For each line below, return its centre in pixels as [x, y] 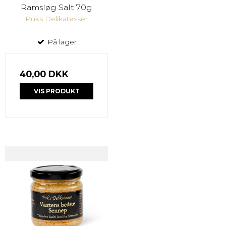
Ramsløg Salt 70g [56, 7]
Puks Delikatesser [56, 18]
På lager [61, 42]
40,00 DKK [44, 74]
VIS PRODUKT [56, 91]
